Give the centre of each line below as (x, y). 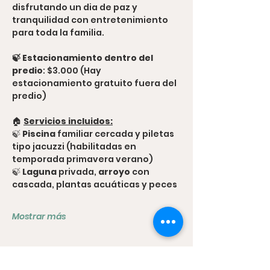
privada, (77, 171)
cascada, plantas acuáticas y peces (95, 184)
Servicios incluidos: (68, 121)
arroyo (113, 171)
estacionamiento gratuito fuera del (95, 83)
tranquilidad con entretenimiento (91, 20)
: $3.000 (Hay (73, 70)
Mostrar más (39, 216)
